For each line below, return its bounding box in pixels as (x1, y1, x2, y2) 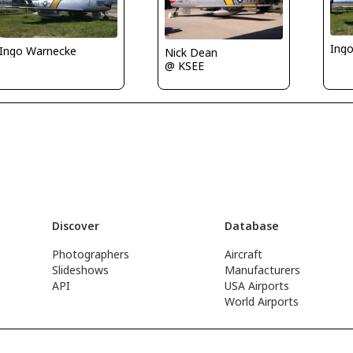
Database (225, 218, 280, 233)
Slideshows (51, 262, 109, 277)
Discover (51, 218, 99, 233)
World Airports (225, 294, 299, 309)
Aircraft (225, 247, 263, 262)
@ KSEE (164, 58, 204, 74)
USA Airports (225, 278, 290, 293)
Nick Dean (164, 45, 217, 61)
